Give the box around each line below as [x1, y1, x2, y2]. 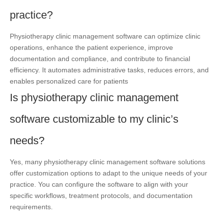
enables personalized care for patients [10, 77, 128, 85]
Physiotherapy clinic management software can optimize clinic [10, 32, 200, 40]
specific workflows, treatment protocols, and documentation [10, 191, 193, 199]
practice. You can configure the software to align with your [10, 180, 188, 188]
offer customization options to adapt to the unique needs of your [10, 169, 207, 177]
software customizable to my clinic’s [10, 112, 178, 125]
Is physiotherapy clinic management [10, 91, 178, 104]
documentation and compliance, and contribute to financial [10, 54, 190, 63]
